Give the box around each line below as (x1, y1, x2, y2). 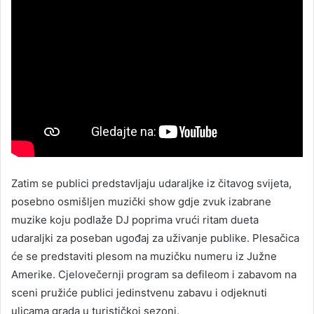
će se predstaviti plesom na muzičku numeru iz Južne (11, 250, 277, 264)
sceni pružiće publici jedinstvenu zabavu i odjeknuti (11, 286, 267, 300)
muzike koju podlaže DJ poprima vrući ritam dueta (11, 213, 259, 227)
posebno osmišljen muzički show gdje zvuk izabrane (11, 195, 271, 209)
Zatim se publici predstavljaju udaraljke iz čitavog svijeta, (11, 177, 292, 191)
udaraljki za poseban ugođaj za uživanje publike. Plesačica (11, 231, 299, 245)
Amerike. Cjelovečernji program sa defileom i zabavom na (11, 268, 296, 282)
